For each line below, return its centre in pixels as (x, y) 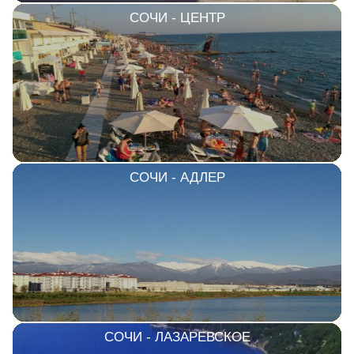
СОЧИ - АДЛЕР (177, 177)
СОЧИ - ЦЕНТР (177, 17)
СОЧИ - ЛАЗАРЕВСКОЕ (177, 337)
